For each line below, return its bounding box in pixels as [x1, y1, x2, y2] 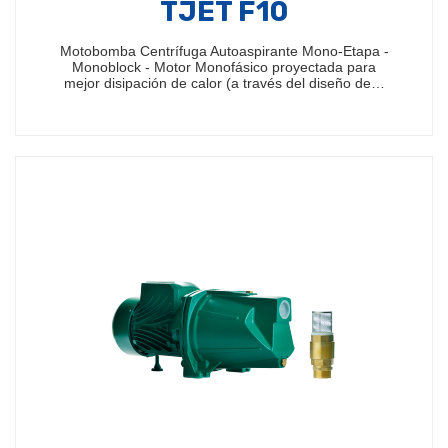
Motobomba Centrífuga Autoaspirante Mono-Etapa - [59, 43, 389, 59]
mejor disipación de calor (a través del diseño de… [63, 75, 385, 91]
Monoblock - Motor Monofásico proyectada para [72, 59, 376, 75]
